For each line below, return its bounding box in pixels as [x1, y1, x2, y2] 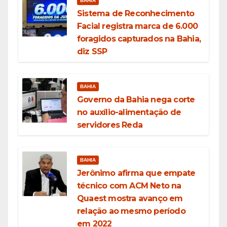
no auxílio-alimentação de [77, 107, 181, 118]
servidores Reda [77, 120, 142, 130]
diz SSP [77, 47, 107, 57]
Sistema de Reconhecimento [77, 9, 194, 19]
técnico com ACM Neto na [77, 181, 181, 191]
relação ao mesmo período [77, 206, 185, 216]
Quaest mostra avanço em [77, 194, 183, 204]
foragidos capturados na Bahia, [77, 34, 201, 44]
